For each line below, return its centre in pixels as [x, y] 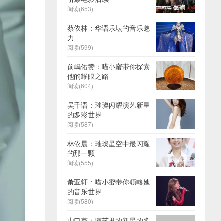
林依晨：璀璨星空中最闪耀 [109, 143]
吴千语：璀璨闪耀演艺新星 [109, 105]
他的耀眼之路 [88, 76]
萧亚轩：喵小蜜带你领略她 [109, 182]
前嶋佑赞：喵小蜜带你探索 [109, 66]
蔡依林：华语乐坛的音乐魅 [109, 28]
